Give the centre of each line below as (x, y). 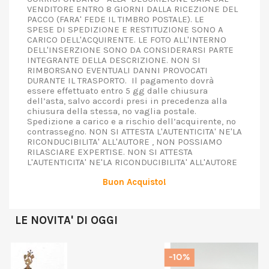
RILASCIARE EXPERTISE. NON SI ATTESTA (110, 152)
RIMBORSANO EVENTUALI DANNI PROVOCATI (117, 70)
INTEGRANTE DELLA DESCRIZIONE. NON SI (114, 60)
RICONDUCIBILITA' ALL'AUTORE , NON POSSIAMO (125, 142)
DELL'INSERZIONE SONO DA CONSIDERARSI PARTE (130, 50)
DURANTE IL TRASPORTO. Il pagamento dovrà (120, 80)
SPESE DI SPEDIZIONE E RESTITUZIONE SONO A (125, 29)
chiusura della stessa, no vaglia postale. (112, 111)
